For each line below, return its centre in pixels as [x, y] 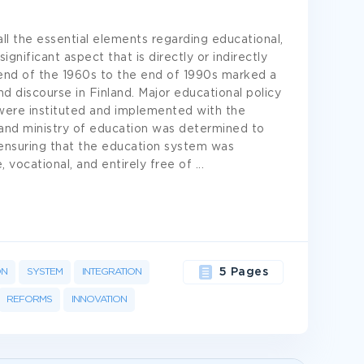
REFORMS [29, 299]
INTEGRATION [112, 272]
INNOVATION [99, 299]
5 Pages [244, 272]
